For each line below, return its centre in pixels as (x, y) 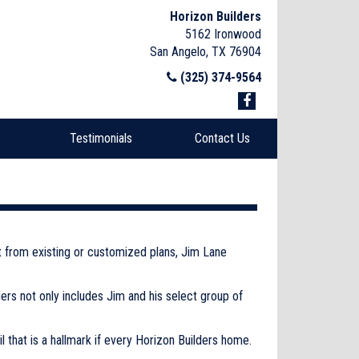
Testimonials (101, 138)
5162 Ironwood (223, 34)
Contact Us (222, 138)
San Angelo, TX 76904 (206, 52)
